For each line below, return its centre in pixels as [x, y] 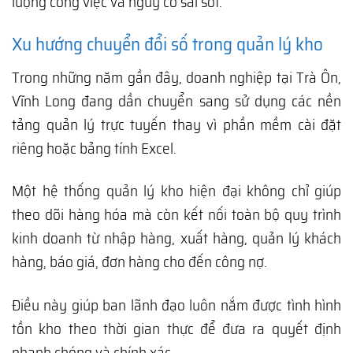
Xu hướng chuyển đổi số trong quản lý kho [167, 44]
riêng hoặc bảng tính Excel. [94, 148]
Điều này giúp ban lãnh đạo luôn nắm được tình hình [176, 305]
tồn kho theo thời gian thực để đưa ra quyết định [176, 329]
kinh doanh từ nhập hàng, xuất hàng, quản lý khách [176, 238]
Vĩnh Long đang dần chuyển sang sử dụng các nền [176, 100]
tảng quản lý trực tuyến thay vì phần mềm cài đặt [176, 124]
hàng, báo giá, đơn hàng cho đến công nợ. [139, 262]
